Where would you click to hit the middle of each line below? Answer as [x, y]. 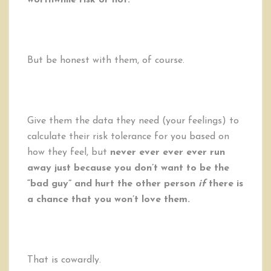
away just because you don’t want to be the [128, 168]
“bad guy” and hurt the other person [113, 184]
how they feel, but [69, 152]
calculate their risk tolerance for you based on [128, 137]
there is [224, 184]
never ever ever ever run [168, 152]
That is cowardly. [64, 260]
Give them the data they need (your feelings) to [133, 121]
